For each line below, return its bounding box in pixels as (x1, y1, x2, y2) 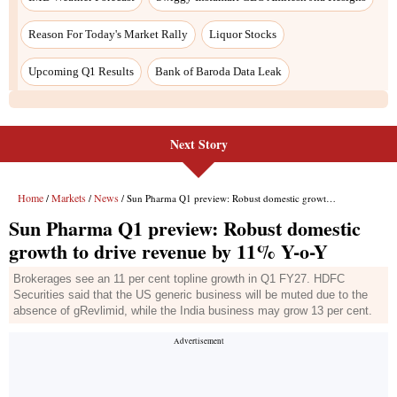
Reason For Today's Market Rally (28, 27, 188, 41)
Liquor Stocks (209, 27, 276, 41)
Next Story (169, 134, 228, 153)
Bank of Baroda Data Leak (155, 64, 282, 78)
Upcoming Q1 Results (28, 64, 134, 78)
